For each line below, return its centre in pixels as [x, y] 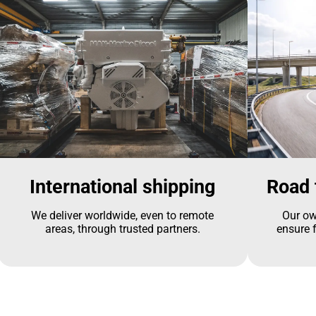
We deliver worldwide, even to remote [123, 216]
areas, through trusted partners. [122, 229]
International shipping [123, 187]
